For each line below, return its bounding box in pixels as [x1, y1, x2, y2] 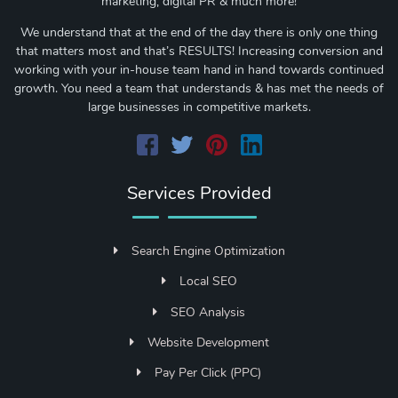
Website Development [147, 334, 269, 352]
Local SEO [179, 273, 237, 291]
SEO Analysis [171, 303, 245, 321]
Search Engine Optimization [131, 242, 285, 259]
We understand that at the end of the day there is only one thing [20, 23, 378, 41]
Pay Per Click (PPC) [155, 364, 261, 382]
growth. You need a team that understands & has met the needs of [14, 79, 384, 97]
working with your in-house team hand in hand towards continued [14, 60, 384, 78]
